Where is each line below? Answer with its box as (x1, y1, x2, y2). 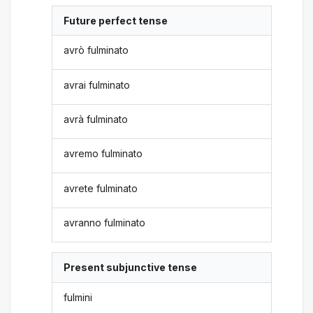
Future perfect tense (64, 14, 168, 27)
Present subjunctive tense (64, 261, 198, 274)
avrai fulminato (64, 78, 131, 91)
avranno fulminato (64, 217, 146, 228)
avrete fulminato (64, 182, 138, 194)
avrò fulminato (64, 44, 129, 57)
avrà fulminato (64, 112, 129, 125)
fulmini (64, 291, 93, 303)
